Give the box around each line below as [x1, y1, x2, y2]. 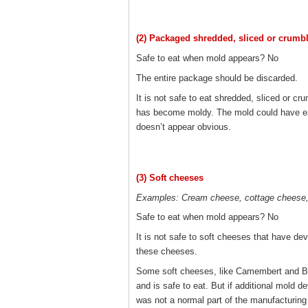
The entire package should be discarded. [136, 72, 298, 83]
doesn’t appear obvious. [136, 121, 234, 132]
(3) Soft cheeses [136, 172, 203, 183]
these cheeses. [136, 245, 197, 256]
